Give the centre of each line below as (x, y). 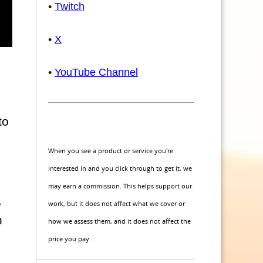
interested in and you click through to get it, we (120, 168)
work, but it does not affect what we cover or (117, 203)
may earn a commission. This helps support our (120, 186)
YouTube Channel (96, 72)
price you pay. (70, 239)
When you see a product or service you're (111, 151)
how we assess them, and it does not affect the (119, 221)
